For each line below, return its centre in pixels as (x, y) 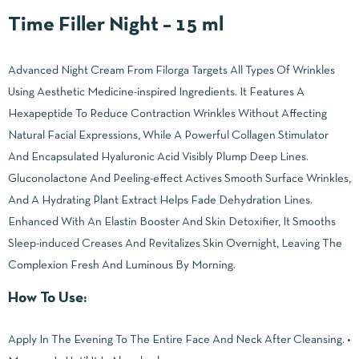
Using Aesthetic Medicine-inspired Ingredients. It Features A (156, 92)
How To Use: (47, 298)
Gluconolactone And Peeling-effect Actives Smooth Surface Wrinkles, (179, 178)
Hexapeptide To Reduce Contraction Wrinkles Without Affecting (167, 113)
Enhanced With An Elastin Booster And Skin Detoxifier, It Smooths (172, 222)
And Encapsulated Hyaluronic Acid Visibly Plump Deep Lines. (158, 157)
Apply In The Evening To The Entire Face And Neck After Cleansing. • (179, 339)
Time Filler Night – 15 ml (116, 25)
